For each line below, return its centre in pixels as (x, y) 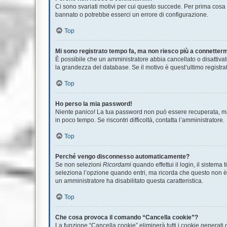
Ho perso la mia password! (94, 104)
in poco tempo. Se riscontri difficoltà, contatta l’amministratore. (140, 120)
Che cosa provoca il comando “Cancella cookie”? (127, 217)
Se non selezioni (79, 164)
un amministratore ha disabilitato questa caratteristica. (129, 181)
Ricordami (117, 164)
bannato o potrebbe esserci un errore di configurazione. (132, 14)
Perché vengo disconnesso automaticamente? (122, 156)
